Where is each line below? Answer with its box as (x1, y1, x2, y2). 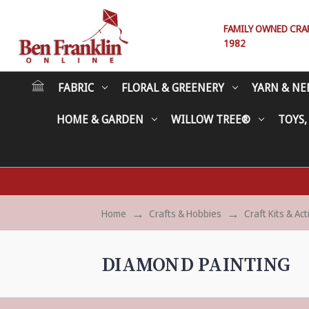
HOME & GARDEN (56, 112, 143, 128)
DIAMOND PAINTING (101, 253, 290, 278)
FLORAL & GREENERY (121, 80, 224, 96)
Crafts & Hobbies (149, 207, 221, 221)
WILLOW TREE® (170, 112, 250, 128)
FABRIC (58, 80, 94, 96)
